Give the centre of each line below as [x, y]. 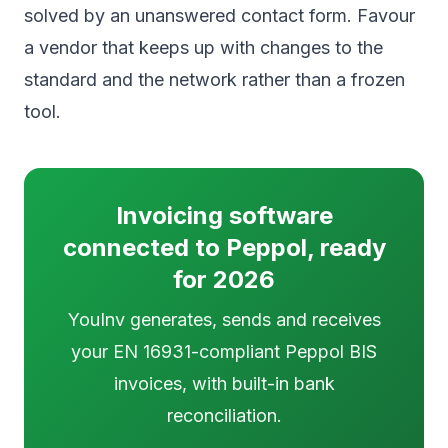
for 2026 [224, 280]
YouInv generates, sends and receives [224, 320]
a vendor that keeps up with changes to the [203, 48]
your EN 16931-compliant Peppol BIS [224, 352]
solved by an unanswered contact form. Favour [219, 16]
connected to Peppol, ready [224, 248]
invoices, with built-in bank [224, 384]
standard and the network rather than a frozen [214, 80]
